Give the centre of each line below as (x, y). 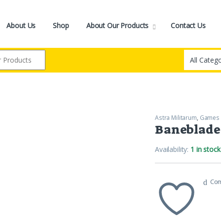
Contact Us (188, 26)
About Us (21, 26)
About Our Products (117, 26)
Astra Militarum (176, 117)
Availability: (173, 149)
